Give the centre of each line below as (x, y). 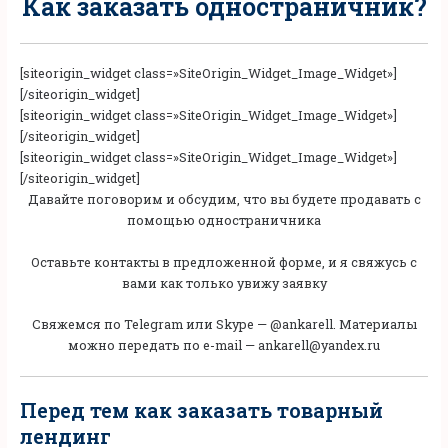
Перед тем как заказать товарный (201, 409)
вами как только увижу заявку (224, 282)
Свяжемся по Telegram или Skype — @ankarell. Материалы (224, 324)
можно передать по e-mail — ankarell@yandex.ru (224, 345)
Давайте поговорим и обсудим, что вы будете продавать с (224, 199)
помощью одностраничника (224, 220)
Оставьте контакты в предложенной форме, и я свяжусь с (224, 261)
